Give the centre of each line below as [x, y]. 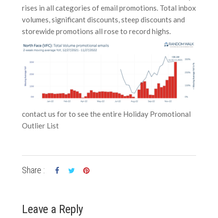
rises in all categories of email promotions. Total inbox [109, 8]
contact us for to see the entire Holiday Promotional [106, 114]
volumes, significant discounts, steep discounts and [103, 19]
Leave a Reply [53, 209]
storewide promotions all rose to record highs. [96, 31]
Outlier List [40, 126]
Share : [33, 170]
